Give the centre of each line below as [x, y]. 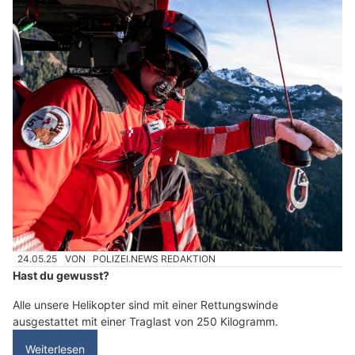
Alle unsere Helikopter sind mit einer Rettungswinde [145, 304]
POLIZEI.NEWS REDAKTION [155, 258]
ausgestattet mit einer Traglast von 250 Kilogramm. [145, 321]
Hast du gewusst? [61, 275]
